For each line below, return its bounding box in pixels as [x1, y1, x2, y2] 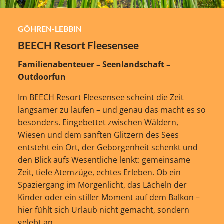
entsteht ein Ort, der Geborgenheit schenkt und [17, 141, 198, 153]
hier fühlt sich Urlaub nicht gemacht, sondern [17, 204, 189, 215]
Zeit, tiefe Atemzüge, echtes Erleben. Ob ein [17, 166, 181, 178]
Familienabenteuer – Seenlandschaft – [17, 58, 170, 70]
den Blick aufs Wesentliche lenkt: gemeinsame [17, 154, 190, 165]
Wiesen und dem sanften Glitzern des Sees [17, 129, 179, 140]
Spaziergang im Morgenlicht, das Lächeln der [17, 179, 187, 190]
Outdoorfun [17, 71, 66, 82]
